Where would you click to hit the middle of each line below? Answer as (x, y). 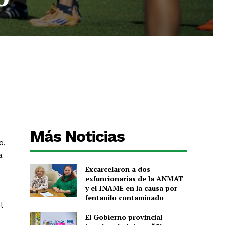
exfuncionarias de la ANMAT (134, 178)
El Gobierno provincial (124, 217)
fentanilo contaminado (124, 197)
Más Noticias (78, 136)
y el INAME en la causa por (131, 188)
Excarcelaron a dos (118, 169)
